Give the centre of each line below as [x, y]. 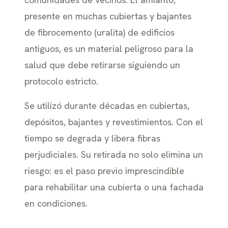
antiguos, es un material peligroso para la [109, 49]
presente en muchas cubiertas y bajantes [108, 16]
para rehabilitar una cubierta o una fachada [114, 187]
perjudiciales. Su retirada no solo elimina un [114, 154]
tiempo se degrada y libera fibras [92, 138]
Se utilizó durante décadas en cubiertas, [107, 106]
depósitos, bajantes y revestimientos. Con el [114, 122]
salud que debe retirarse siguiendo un [102, 65]
